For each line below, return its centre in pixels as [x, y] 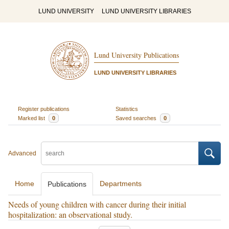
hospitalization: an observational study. [70, 214]
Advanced [22, 153]
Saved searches [137, 118]
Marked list [32, 118]
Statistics [127, 109]
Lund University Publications [136, 55]
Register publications [43, 109]
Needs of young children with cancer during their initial [97, 204]
